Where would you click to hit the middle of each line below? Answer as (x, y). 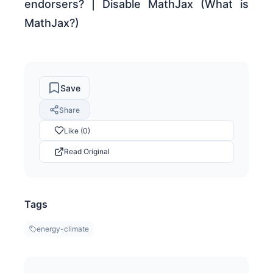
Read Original (87, 152)
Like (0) (77, 130)
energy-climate (63, 229)
